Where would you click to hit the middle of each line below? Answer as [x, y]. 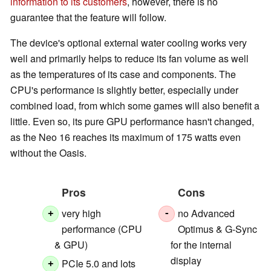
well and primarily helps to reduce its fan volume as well [129, 58]
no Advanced [207, 213]
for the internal [201, 244]
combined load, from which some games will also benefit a [135, 105]
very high [82, 213]
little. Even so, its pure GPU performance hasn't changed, [132, 121]
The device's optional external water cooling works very [129, 42]
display [186, 260]
